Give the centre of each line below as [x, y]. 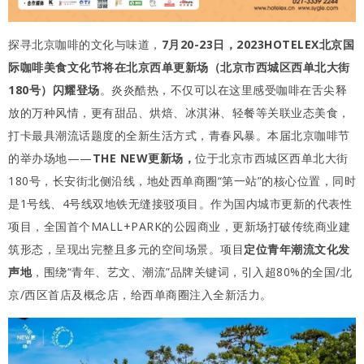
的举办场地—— [50, 158]
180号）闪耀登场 [54, 89]
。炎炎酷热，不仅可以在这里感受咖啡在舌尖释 [223, 89]
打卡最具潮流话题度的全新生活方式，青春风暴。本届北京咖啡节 [179, 135]
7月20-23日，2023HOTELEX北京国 [258, 44]
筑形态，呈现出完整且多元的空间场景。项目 [126, 249]
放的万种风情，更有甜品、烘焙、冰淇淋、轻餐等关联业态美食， [179, 112]
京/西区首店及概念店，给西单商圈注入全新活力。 [140, 294]
